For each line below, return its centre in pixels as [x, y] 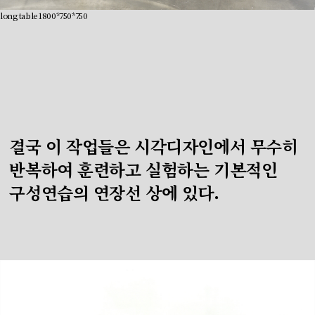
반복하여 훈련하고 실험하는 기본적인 [143, 169]
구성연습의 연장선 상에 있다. [114, 193]
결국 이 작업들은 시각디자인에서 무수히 [154, 146]
